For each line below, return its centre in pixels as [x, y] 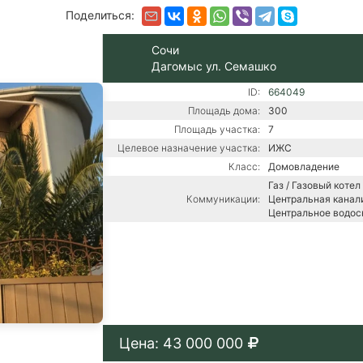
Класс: [244, 166]
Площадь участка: [217, 129]
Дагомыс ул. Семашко [214, 66]
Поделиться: [102, 15]
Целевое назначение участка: [188, 147]
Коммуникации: [223, 199]
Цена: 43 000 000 [181, 343]
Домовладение [303, 166]
